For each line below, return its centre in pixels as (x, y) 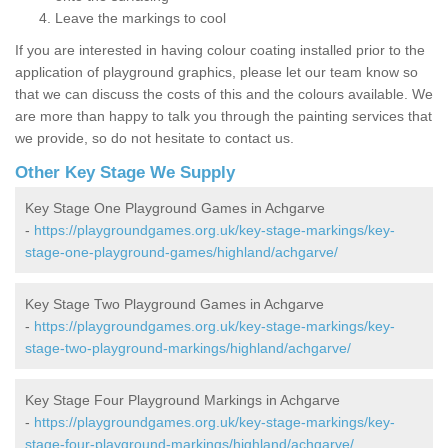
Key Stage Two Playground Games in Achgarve (174, 304)
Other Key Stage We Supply (125, 173)
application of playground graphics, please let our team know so (216, 72)
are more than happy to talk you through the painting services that (223, 116)
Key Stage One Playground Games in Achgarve (175, 208)
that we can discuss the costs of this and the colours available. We (224, 94)
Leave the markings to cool (140, 18)
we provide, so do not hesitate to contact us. (154, 138)
